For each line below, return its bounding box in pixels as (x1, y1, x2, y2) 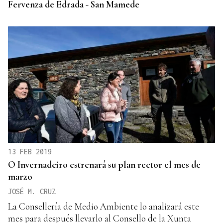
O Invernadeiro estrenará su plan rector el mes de (8, 158, 201, 170)
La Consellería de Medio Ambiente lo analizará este (8, 200, 199, 212)
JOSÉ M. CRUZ (8, 187, 56, 196)
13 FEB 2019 (8, 147, 52, 156)
